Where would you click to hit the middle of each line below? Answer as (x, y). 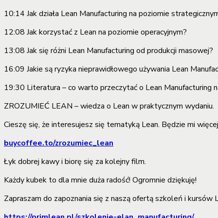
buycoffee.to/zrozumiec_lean (59, 143)
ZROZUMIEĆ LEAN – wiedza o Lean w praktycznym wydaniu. (109, 106)
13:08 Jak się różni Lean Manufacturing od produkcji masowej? (109, 51)
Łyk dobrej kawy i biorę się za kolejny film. (75, 162)
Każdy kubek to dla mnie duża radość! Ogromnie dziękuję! (101, 180)
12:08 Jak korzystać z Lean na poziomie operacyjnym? (95, 32)
